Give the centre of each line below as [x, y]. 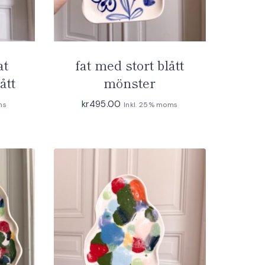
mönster [130, 82]
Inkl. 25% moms [151, 105]
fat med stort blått [130, 64]
